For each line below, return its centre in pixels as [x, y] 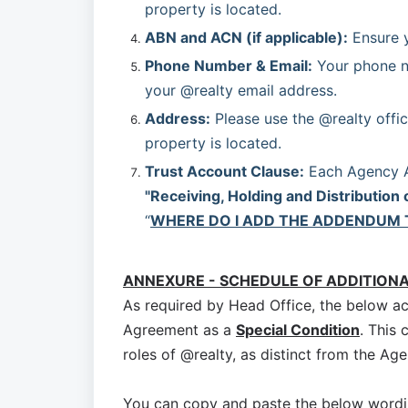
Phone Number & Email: [229, 66]
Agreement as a [179, 330]
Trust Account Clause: [224, 171]
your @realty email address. [241, 90]
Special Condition [298, 330]
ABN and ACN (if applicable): [246, 37]
